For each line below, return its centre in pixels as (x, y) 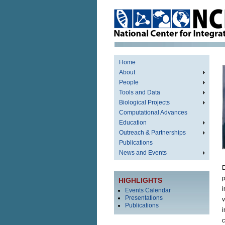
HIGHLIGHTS (140, 180)
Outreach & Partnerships (152, 133)
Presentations (144, 198)
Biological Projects (144, 102)
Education (133, 123)
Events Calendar (148, 190)
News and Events (143, 153)
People (129, 82)
